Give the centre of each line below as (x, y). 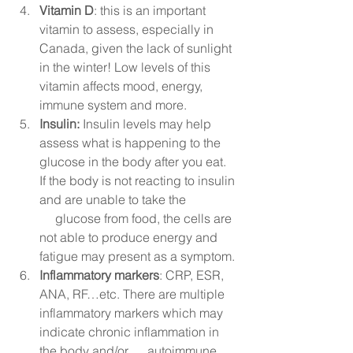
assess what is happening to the (132, 143)
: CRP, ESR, (193, 275)
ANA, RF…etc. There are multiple (134, 294)
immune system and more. (115, 105)
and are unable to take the (114, 199)
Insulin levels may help (147, 124)
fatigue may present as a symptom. (139, 256)
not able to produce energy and (130, 237)
